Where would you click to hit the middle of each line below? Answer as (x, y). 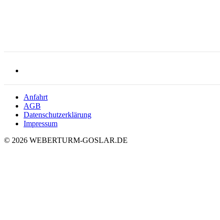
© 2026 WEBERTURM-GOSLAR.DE (66, 140)
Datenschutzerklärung (57, 115)
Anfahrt (36, 97)
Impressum (41, 124)
